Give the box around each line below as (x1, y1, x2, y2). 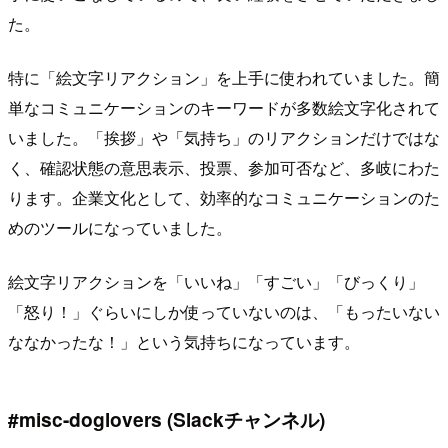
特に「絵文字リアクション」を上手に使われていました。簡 (8, 66, 440, 90)
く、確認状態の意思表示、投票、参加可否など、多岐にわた (8, 156, 440, 180)
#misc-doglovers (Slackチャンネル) (8, 404, 325, 433)
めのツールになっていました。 (8, 216, 232, 240)
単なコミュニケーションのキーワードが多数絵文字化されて (8, 96, 440, 120)
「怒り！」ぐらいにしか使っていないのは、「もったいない (8, 300, 440, 324)
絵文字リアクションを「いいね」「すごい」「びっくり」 (8, 270, 424, 294)
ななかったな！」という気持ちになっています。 (8, 330, 360, 354)
